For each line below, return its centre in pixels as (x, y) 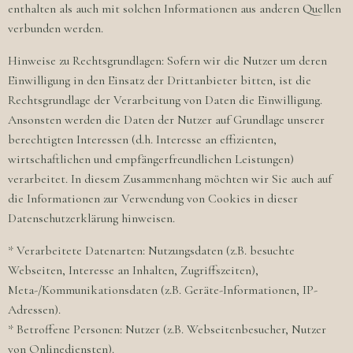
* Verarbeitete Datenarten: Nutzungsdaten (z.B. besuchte (151, 251)
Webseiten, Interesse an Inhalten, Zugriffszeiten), (133, 270)
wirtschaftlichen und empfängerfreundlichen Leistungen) (151, 159)
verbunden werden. (56, 28)
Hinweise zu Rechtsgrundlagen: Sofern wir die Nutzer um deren (167, 61)
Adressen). (34, 310)
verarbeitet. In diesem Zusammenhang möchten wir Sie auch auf (170, 179)
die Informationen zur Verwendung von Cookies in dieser (153, 199)
